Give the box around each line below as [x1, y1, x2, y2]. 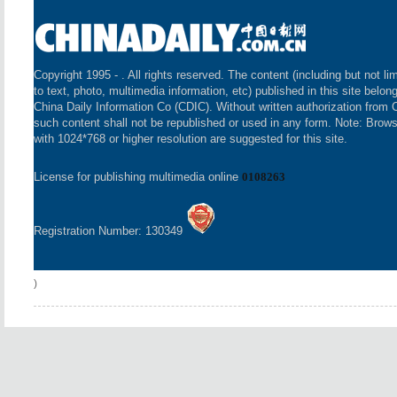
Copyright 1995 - [34, 68, 121, 82]
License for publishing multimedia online [34, 170, 242, 183]
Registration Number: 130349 [34, 224, 186, 237]
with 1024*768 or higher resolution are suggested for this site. [34, 132, 347, 145]
